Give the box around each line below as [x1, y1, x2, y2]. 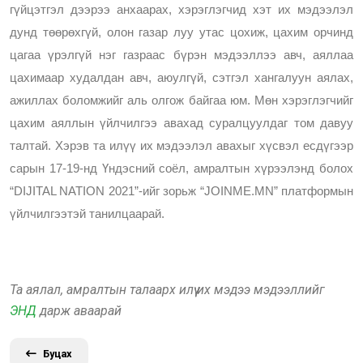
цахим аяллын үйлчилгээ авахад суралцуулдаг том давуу [10, 117, 353, 130]
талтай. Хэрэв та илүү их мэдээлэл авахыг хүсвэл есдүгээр [10, 139, 353, 152]
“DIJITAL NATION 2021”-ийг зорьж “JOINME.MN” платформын [10, 185, 353, 198]
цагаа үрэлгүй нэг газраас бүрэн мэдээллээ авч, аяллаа [10, 49, 353, 62]
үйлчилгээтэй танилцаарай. [10, 207, 168, 220]
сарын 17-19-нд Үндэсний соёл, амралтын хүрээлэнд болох [10, 162, 353, 175]
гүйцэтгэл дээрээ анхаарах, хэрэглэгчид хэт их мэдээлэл [10, 3, 353, 16]
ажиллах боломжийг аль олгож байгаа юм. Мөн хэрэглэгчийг [10, 94, 353, 107]
